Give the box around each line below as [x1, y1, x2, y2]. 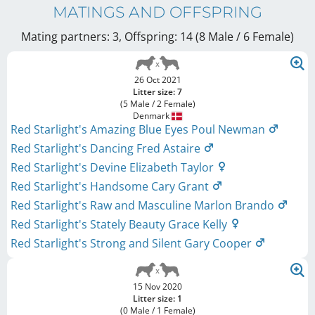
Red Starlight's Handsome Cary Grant [11, 179, 212, 195]
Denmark [132, 110, 172, 122]
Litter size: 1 [133, 292, 182, 305]
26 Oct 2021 [134, 74, 181, 86]
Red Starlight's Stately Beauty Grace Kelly [11, 217, 230, 233]
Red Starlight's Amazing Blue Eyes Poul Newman [11, 122, 268, 138]
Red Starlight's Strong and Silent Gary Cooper [11, 236, 255, 252]
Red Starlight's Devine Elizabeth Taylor [11, 160, 217, 176]
